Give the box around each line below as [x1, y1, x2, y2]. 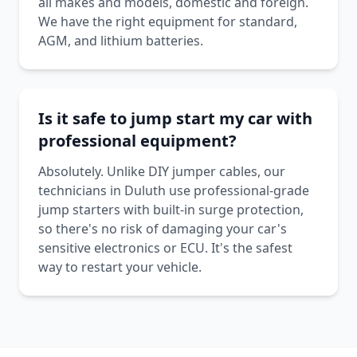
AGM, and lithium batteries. [38, 32, 203, 49]
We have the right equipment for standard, [38, 13, 297, 30]
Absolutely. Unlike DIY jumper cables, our [38, 163, 285, 180]
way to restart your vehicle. [38, 258, 202, 276]
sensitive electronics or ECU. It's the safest [38, 239, 292, 257]
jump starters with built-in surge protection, [38, 201, 304, 218]
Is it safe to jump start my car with [38, 108, 312, 129]
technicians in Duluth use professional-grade [38, 182, 309, 199]
